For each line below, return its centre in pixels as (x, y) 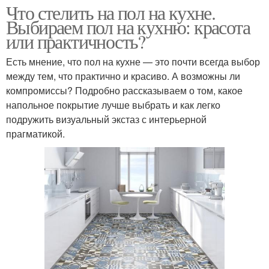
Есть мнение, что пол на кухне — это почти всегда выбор (133, 62)
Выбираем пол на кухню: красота (128, 27)
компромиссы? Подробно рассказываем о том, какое (124, 91)
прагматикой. (35, 134)
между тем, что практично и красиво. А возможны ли (123, 76)
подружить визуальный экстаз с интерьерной (106, 119)
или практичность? (76, 41)
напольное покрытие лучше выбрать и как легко (113, 105)
